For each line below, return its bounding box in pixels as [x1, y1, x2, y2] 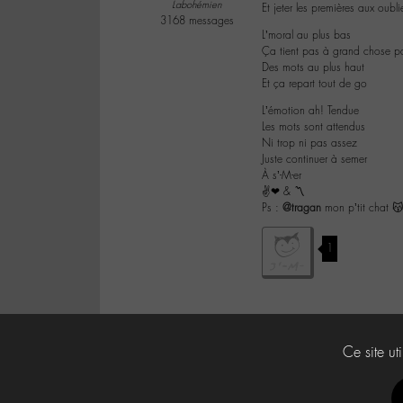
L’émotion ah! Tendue [262, 103, 359, 119]
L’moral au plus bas [262, 28, 351, 43]
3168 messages [159, 13, 234, 29]
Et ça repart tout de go [262, 76, 367, 92]
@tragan [282, 201, 321, 216]
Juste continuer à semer [262, 152, 367, 167]
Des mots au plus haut [262, 60, 364, 76]
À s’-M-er [262, 168, 301, 184]
